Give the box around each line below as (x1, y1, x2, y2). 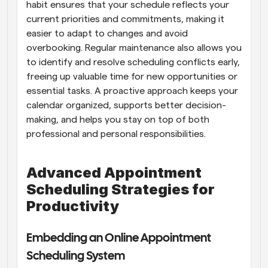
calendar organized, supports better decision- (26, 100, 226, 110)
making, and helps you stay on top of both (26, 114, 209, 124)
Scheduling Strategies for (26, 180, 215, 198)
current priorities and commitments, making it (26, 14, 224, 24)
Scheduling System (26, 250, 125, 262)
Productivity (26, 197, 119, 215)
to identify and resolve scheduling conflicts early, (26, 57, 240, 67)
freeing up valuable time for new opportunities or (26, 71, 237, 81)
